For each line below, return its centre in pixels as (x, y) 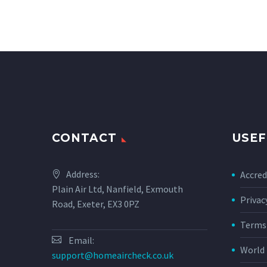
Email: (81, 240)
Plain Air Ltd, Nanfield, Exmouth (117, 189)
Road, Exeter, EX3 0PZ (96, 204)
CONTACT (84, 138)
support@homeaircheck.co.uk (113, 255)
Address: (83, 174)
